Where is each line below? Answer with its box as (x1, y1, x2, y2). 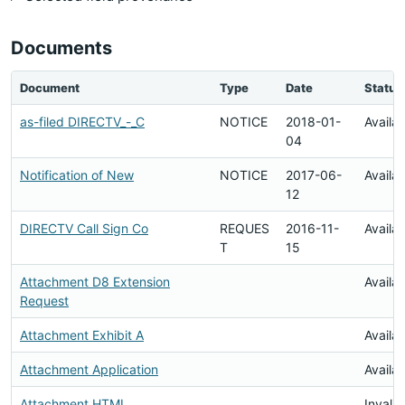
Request (20, 293, 69, 308)
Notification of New (20, 167, 134, 183)
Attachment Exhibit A (20, 327, 144, 343)
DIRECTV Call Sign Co (20, 221, 148, 236)
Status (364, 80, 402, 95)
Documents (11, 37, 112, 59)
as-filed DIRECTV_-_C (20, 114, 145, 129)
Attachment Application (20, 362, 158, 377)
